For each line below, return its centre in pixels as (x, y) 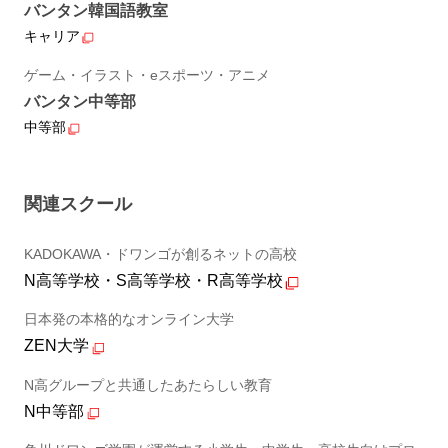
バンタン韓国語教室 (95, 11)
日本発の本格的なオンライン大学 (128, 319)
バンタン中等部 (79, 101)
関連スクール (77, 203)
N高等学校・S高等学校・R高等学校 (153, 280)
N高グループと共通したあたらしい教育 (147, 384)
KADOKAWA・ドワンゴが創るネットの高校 (160, 253)
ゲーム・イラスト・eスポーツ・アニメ (146, 74)
